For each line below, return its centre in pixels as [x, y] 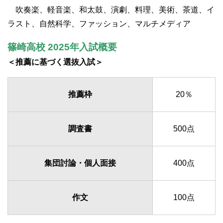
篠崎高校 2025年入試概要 [62, 47]
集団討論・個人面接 [80, 163]
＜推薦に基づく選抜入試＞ [55, 62]
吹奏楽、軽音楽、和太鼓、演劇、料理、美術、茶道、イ [111, 10]
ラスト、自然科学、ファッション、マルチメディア [99, 24]
